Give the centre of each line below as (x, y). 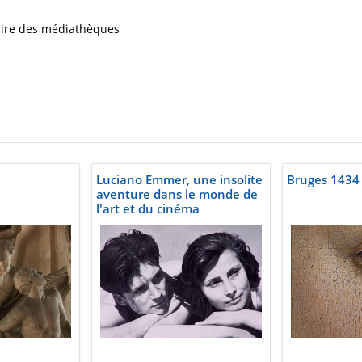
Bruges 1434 (323, 180)
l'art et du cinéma (148, 209)
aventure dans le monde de (177, 194)
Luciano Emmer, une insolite (179, 180)
